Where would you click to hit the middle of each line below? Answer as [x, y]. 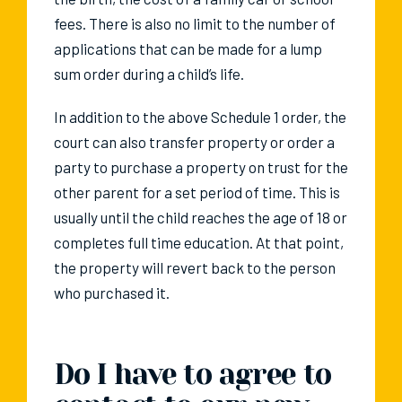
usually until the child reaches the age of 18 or [201, 218]
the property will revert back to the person [195, 268]
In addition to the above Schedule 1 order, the [200, 117]
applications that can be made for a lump [188, 49]
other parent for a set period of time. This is [197, 192]
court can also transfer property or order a [194, 142]
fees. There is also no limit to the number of [195, 24]
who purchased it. [112, 293]
